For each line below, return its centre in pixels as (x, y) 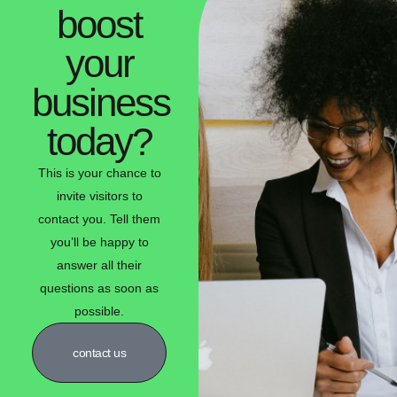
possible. (99, 311)
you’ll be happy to (99, 241)
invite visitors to (99, 195)
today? (99, 141)
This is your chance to (99, 172)
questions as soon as (99, 288)
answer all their (99, 265)
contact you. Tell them (99, 218)
